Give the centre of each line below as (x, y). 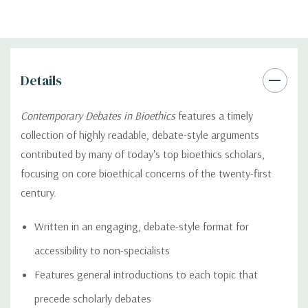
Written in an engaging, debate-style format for (142, 226)
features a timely (214, 115)
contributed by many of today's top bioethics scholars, (143, 154)
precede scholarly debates (93, 298)
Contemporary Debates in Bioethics (98, 115)
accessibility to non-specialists (102, 250)
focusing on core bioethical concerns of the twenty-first (146, 173)
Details (41, 80)
